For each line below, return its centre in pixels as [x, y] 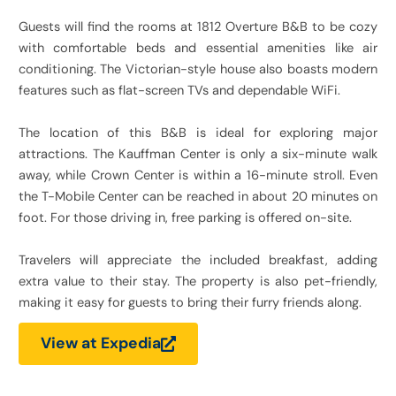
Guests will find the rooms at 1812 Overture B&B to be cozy [198, 27]
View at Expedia [100, 343]
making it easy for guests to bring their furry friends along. [190, 303]
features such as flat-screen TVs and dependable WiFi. [179, 91]
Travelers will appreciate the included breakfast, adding [198, 261]
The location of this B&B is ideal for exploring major [198, 133]
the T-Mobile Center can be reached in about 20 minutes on [198, 197]
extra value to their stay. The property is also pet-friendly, [198, 282]
